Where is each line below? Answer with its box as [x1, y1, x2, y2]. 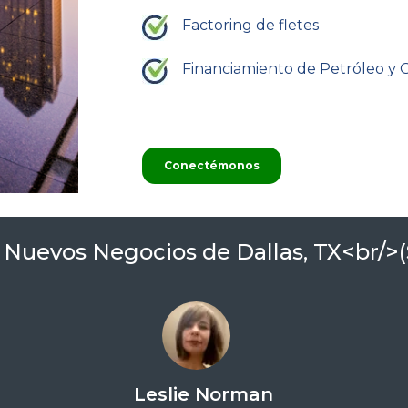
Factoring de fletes [182, 15, 320, 34]
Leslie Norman [134, 383, 274, 406]
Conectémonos [164, 158, 260, 172]
